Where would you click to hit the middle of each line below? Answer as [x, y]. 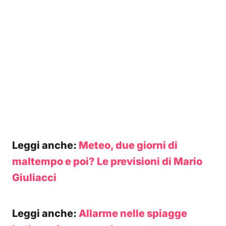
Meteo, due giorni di [128, 145]
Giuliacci [34, 178]
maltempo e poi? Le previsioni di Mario [107, 161]
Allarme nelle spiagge [133, 213]
